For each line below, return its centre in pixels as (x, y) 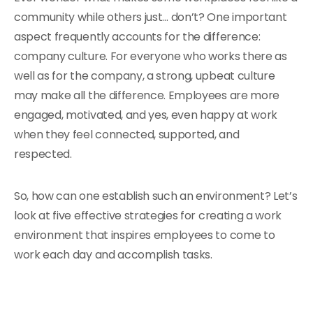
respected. (43, 154)
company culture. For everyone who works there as (151, 56)
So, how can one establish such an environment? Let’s (156, 196)
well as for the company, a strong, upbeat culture (145, 76)
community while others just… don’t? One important (151, 17)
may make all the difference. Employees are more (147, 95)
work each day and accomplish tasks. (113, 255)
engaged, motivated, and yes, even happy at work (146, 115)
